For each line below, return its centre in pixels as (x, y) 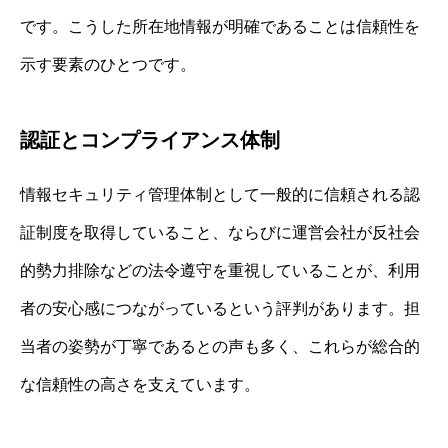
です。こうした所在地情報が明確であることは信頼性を (220, 26)
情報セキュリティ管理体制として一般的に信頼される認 (220, 194)
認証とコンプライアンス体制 (150, 139)
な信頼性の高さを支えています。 (140, 384)
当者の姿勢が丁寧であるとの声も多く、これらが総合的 (220, 346)
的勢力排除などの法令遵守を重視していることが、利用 (220, 270)
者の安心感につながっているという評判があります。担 (220, 308)
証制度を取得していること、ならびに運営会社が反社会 (220, 232)
